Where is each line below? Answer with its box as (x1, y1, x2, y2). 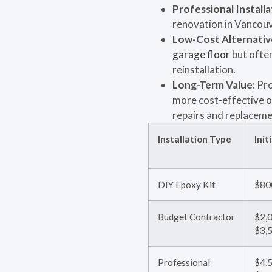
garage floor (172, 47, 230, 61)
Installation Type (158, 133, 231, 144)
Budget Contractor (158, 211, 235, 222)
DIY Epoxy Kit (158, 178, 216, 190)
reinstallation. (172, 63, 236, 76)
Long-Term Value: (172, 78, 255, 91)
